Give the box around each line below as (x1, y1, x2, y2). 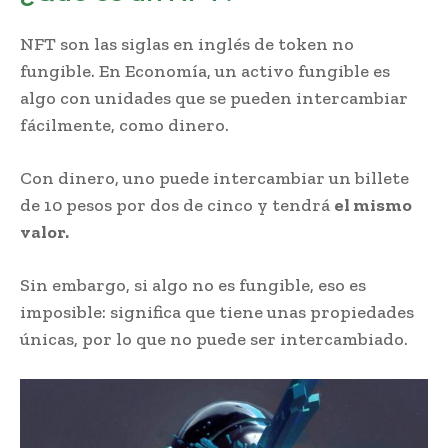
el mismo (334, 193, 412, 216)
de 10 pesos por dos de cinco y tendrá (20, 193, 334, 216)
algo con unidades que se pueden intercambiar (20, 86, 408, 109)
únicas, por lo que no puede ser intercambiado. (20, 327, 408, 350)
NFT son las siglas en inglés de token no (20, 32, 354, 55)
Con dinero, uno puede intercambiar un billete (20, 166, 409, 189)
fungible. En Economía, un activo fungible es (20, 59, 390, 82)
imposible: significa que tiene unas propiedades (20, 300, 414, 323)
